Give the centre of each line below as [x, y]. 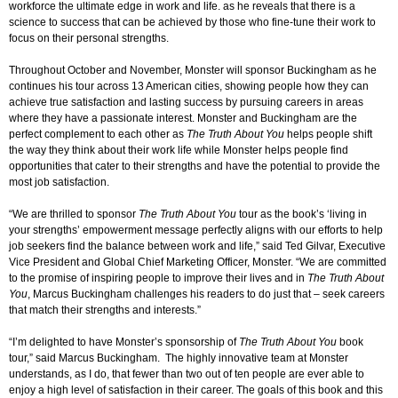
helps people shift [328, 135]
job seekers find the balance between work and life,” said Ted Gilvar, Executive [197, 247]
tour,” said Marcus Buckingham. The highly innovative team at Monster [179, 358]
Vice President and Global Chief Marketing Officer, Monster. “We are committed [198, 263]
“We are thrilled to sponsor [74, 215]
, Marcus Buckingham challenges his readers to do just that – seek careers [206, 295]
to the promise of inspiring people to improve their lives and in [158, 279]
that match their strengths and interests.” [105, 310]
